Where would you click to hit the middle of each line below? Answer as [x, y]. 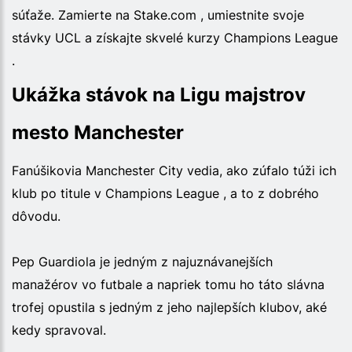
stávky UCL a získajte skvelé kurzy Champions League [175, 37]
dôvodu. [36, 216]
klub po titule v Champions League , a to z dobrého [165, 193]
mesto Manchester [98, 132]
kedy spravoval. [59, 330]
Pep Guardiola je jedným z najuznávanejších [142, 261]
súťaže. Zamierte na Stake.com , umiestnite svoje [158, 15]
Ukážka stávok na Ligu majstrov [159, 94]
